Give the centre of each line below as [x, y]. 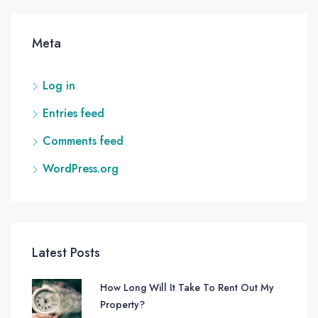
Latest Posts [66, 253]
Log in [59, 86]
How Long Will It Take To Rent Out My [187, 288]
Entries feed [73, 114]
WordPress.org [81, 169]
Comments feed [83, 141]
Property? [122, 305]
